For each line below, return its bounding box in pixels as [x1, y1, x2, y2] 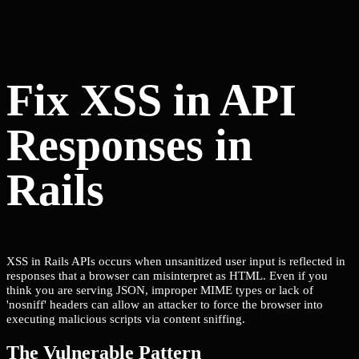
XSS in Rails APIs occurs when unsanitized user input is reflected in [6, 254, 345, 268]
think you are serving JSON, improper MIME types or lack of [6, 283, 313, 297]
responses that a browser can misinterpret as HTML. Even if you [6, 268, 328, 283]
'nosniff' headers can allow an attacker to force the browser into [6, 297, 323, 312]
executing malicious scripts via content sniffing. [6, 312, 245, 326]
